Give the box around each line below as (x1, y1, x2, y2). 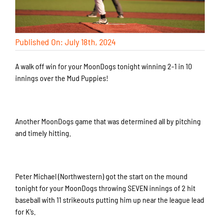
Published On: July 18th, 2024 (15, 36, 116, 48)
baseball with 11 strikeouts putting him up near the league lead (15, 195, 205, 205)
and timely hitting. (15, 128, 73, 138)
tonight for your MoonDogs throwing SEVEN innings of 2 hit (15, 183, 196, 193)
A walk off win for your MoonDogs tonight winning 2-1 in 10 (15, 61, 192, 71)
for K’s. (15, 207, 38, 217)
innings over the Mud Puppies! (15, 73, 109, 83)
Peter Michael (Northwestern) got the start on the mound (15, 171, 188, 181)
